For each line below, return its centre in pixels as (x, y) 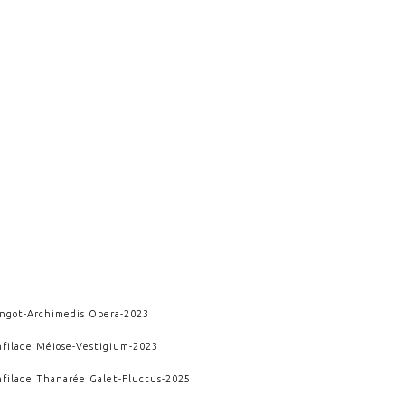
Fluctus (142, 378)
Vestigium (103, 346)
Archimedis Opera (74, 313)
